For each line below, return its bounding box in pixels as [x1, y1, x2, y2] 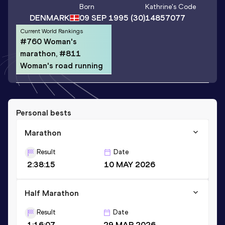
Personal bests [16, 107, 71, 118]
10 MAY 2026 [103, 159, 155, 169]
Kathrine [145, 3, 172, 12]
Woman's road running [20, 60, 103, 70]
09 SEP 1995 [79, 13, 129, 23]
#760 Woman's [20, 36, 77, 46]
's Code [171, 3, 196, 12]
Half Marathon [25, 188, 79, 198]
